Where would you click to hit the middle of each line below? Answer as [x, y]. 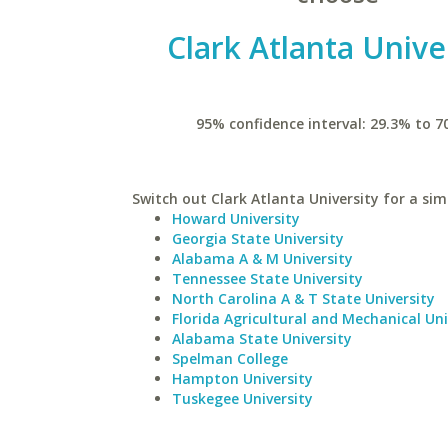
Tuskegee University [242, 398]
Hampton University [242, 378]
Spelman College [230, 358]
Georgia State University [258, 238]
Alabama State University [262, 338]
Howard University [236, 218]
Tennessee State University [267, 278]
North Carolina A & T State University [303, 298]
